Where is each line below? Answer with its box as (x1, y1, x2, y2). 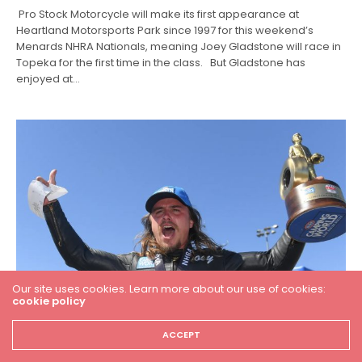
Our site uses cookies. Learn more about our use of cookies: (12, 281, 326, 297)
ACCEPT (162, 328, 200, 341)
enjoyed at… (16, 70, 81, 86)
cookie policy (12, 293, 86, 309)
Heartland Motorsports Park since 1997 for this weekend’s (16, 22, 314, 38)
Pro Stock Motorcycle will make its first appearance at (16, 6, 300, 22)
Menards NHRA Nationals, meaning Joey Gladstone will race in (16, 38, 342, 54)
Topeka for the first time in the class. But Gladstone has (16, 54, 306, 70)
